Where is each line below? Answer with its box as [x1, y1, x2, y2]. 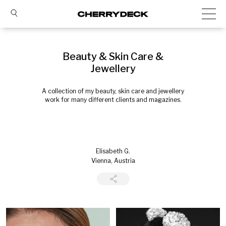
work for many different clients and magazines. [44, 96, 182, 103]
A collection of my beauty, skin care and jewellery [42, 87, 184, 95]
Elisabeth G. [96, 147, 130, 155]
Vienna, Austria [91, 157, 135, 164]
